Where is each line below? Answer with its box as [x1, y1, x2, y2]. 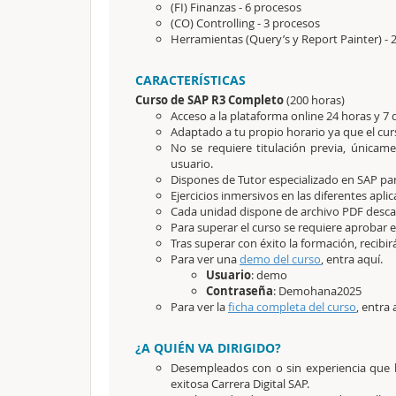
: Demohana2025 [273, 283, 362, 299]
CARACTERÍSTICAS [135, 72, 246, 88]
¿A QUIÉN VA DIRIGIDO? [135, 339, 281, 356]
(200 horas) [286, 92, 345, 108]
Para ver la [171, 299, 228, 315]
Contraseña [206, 283, 273, 299]
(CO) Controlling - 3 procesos [171, 15, 320, 31]
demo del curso [240, 251, 321, 267]
